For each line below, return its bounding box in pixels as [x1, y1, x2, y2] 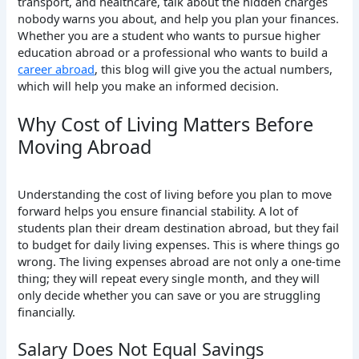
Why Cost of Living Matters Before [18, 111, 314, 137]
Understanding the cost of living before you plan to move [18, 186, 333, 203]
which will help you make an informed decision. [18, 77, 280, 94]
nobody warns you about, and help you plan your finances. [18, 10, 340, 26]
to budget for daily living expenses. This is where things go [18, 236, 341, 253]
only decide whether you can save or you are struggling [18, 287, 321, 304]
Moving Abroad [18, 133, 157, 159]
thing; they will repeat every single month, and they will [18, 270, 321, 287]
